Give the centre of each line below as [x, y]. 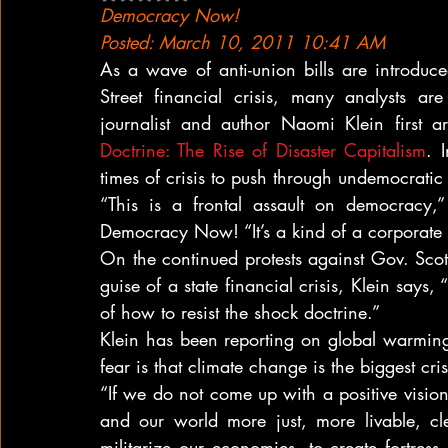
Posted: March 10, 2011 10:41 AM [242, 42]
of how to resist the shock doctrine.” [240, 312]
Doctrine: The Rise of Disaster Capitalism [263, 150]
